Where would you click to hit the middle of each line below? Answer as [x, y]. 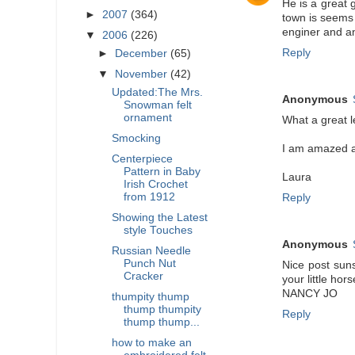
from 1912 [149, 197]
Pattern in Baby [162, 171]
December [143, 53]
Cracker [143, 277]
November [143, 74]
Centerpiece [142, 158]
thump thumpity [162, 310]
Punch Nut [149, 264]
